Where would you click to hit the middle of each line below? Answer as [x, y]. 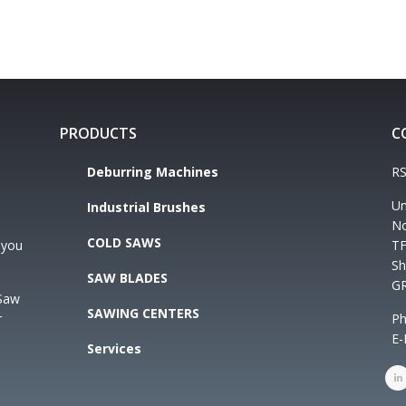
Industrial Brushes [146, 207]
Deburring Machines [152, 172]
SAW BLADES [127, 278]
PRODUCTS [98, 133]
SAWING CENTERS [143, 313]
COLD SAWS [124, 242]
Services [114, 348]
